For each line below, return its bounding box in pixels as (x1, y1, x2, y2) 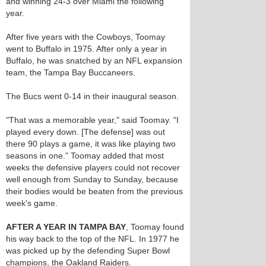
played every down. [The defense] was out (6, 127, 165, 137)
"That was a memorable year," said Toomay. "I (6, 115, 179, 125)
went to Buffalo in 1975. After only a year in (6, 44, 167, 53)
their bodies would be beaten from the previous (6, 186, 183, 196)
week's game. (6, 198, 58, 208)
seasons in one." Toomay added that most (6, 151, 164, 160)
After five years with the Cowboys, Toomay (6, 32, 165, 42)
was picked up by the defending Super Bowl (6, 246, 170, 255)
